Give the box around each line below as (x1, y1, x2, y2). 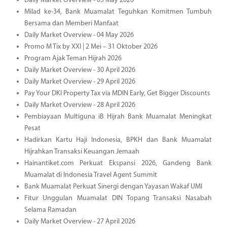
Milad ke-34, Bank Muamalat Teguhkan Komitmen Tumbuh (24, 8, 212, 16)
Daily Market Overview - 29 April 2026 (24, 78, 135, 86)
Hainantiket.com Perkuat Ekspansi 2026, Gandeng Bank (24, 159, 212, 167)
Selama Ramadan (24, 206, 77, 214)
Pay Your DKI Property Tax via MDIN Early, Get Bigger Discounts (24, 89, 210, 97)
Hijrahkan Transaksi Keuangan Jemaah (24, 147, 139, 156)
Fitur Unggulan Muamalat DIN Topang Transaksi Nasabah (24, 194, 212, 202)
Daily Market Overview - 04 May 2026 (24, 31, 134, 39)
